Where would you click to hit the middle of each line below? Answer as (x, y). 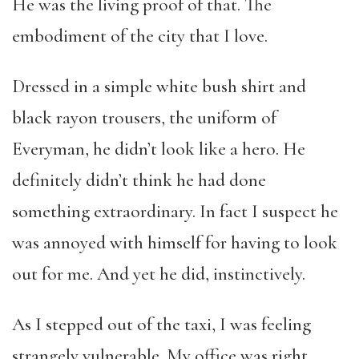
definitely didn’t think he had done (139, 180)
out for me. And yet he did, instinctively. (159, 274)
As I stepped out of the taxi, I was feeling (161, 325)
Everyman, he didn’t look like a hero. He (159, 149)
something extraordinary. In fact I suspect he (175, 212)
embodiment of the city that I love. (140, 36)
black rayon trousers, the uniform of (144, 118)
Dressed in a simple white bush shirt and (159, 87)
